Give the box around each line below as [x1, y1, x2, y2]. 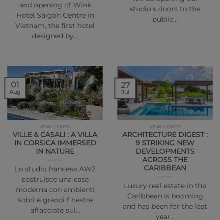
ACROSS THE [142, 155, 188, 164]
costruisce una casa [21, 175, 89, 183]
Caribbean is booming [127, 192, 203, 200]
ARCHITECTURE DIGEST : [122, 130, 208, 138]
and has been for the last [123, 202, 207, 210]
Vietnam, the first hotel [15, 22, 95, 30]
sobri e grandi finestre [17, 195, 93, 204]
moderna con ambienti [15, 185, 95, 193]
